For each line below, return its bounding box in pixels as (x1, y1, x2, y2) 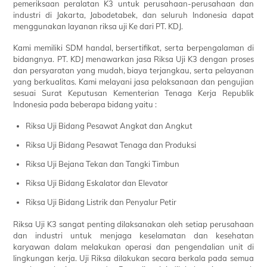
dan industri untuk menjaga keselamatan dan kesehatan (13, 230, 254, 240)
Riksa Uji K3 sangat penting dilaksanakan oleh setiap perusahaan (13, 219, 254, 229)
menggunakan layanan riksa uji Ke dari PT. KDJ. (13, 21, 184, 31)
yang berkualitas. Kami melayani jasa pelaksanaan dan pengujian (13, 76, 254, 86)
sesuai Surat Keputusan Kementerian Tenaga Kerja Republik (13, 88, 254, 98)
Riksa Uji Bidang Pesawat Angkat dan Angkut (26, 120, 193, 131)
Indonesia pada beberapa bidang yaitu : (13, 99, 157, 109)
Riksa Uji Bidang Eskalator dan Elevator (26, 178, 169, 188)
